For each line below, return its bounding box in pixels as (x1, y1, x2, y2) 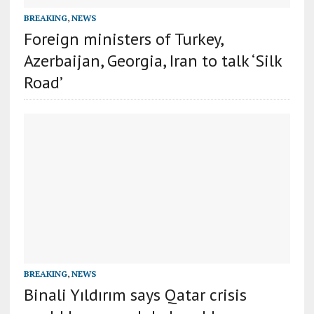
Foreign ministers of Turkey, (23, 28, 223, 50)
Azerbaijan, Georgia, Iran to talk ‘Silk (23, 50, 282, 72)
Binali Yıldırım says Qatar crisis (23, 283, 247, 306)
